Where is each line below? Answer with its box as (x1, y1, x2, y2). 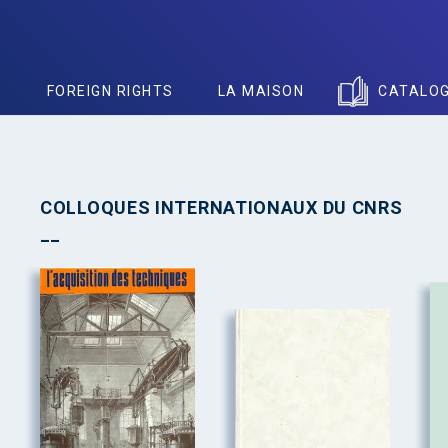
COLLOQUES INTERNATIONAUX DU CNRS (40, 197, 403, 218)
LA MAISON (217, 83, 304, 99)
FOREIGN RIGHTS (46, 83, 174, 99)
